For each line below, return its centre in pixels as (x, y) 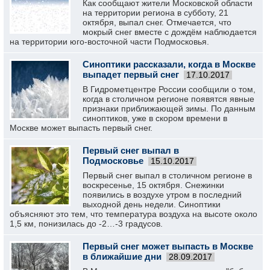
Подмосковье (113, 161)
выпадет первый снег (131, 74)
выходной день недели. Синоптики (152, 204)
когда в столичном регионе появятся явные (168, 99)
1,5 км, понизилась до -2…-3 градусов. (86, 224)
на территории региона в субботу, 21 (155, 13)
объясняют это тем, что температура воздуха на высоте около (133, 214)
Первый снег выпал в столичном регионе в (167, 175)
